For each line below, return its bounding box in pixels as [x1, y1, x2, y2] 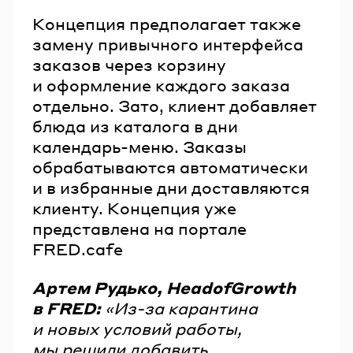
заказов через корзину [32, 54, 226, 75]
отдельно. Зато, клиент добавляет [32, 95, 317, 116]
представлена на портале [32, 217, 247, 239]
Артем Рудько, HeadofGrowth [32, 277, 296, 299]
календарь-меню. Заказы [32, 136, 247, 157]
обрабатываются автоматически [32, 156, 308, 177]
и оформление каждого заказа [32, 74, 290, 95]
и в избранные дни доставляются [32, 176, 310, 198]
